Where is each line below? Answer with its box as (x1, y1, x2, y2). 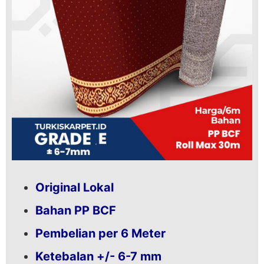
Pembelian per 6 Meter (35, 226, 166, 240)
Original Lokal (35, 180, 114, 194)
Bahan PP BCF (35, 203, 116, 217)
